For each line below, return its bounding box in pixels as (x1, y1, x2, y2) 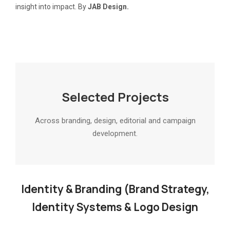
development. (92, 129, 138, 139)
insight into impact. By (15, 2, 88, 11)
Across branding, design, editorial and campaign (34, 116, 196, 126)
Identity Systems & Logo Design (32, 200, 198, 215)
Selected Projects (61, 88, 169, 105)
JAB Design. (88, 2, 129, 11)
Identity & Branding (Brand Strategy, (21, 182, 209, 197)
